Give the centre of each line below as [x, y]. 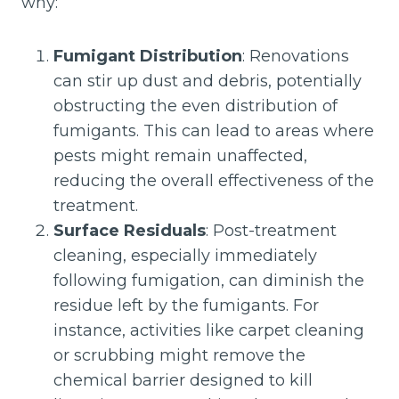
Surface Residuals [130, 231]
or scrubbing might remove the [179, 356]
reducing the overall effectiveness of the [214, 181]
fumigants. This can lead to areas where [214, 131]
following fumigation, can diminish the [209, 281]
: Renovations [296, 57]
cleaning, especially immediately [185, 256]
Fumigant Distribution [148, 57]
